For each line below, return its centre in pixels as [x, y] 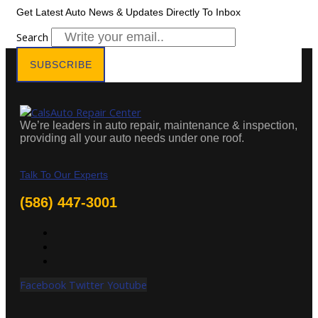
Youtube [127, 285]
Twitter [87, 285]
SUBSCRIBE [61, 64]
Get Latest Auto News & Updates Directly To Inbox [128, 12]
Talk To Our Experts [64, 174]
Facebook [43, 285]
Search [32, 37]
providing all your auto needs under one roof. [132, 138]
